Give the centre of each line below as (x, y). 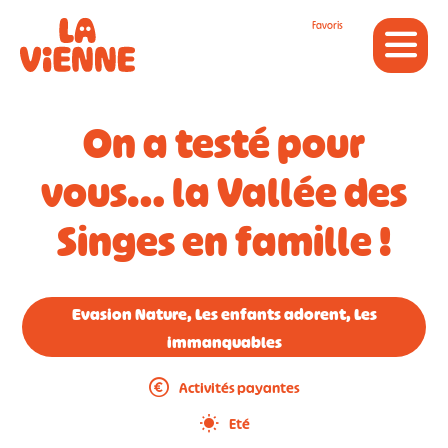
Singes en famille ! (224, 242)
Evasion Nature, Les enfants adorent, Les (224, 314)
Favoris (327, 25)
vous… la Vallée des (224, 193)
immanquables (224, 342)
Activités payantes (239, 387)
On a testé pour (224, 144)
